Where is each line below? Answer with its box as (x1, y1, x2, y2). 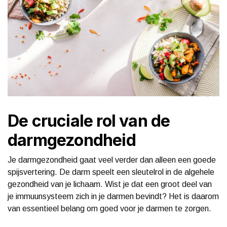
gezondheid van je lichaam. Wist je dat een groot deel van (8, 179, 212, 188)
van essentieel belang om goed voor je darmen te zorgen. (8, 204, 211, 213)
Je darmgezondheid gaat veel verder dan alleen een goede (8, 155, 216, 164)
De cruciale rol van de (8, 110, 170, 131)
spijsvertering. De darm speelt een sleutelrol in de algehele (8, 167, 214, 176)
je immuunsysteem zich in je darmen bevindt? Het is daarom (8, 192, 219, 201)
